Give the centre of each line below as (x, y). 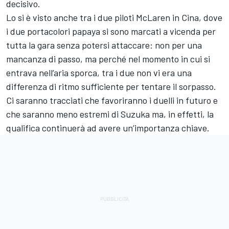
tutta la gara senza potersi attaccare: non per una (104, 45)
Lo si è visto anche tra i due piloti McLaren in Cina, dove (114, 18)
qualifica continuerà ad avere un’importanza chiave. (108, 128)
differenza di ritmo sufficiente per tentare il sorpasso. (111, 87)
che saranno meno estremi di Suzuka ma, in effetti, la (110, 114)
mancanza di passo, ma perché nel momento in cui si (108, 59)
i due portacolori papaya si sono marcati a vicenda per (111, 31)
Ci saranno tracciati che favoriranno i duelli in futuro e (112, 100)
